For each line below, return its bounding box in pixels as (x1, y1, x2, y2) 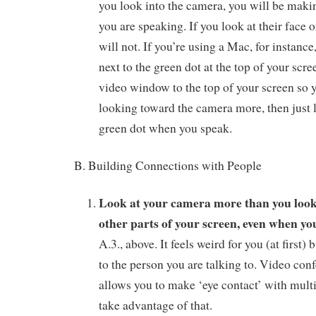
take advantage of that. (99, 296, 212, 313)
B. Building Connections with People (74, 157, 262, 174)
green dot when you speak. (99, 120, 232, 137)
